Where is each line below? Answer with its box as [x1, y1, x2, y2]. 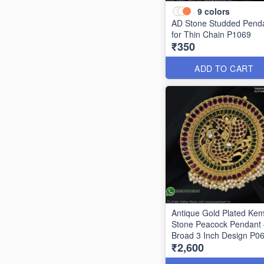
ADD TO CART [194, 62, 254, 74]
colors [204, 5, 230, 17]
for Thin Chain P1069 [171, 28, 251, 40]
